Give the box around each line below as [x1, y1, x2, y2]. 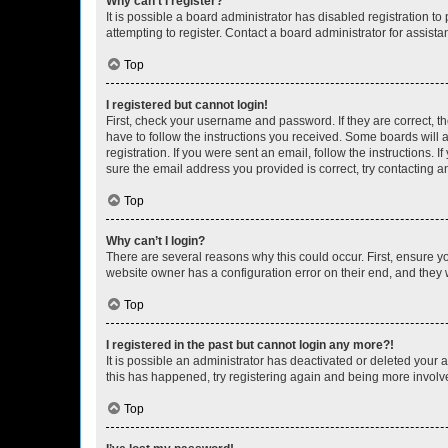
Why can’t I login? [106, 234, 205, 248]
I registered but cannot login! [106, 98, 268, 112]
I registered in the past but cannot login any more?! [106, 338, 394, 352]
